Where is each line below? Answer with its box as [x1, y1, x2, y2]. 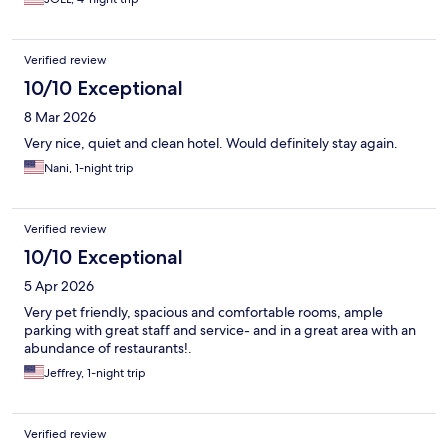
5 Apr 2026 [24, 277, 94, 296]
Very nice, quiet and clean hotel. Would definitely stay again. [24, 134, 398, 153]
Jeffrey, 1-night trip [44, 365, 146, 382]
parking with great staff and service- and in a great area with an [24, 321, 416, 340]
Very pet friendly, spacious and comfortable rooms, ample [24, 303, 383, 322]
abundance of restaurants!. [24, 339, 192, 358]
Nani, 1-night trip [44, 160, 134, 177]
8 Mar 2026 [24, 108, 96, 127]
